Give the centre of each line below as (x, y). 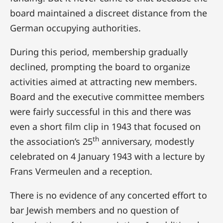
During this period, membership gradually (99, 52)
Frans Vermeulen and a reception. (81, 171)
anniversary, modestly (147, 141)
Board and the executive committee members (107, 96)
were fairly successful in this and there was (101, 111)
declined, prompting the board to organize (100, 66)
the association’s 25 (51, 141)
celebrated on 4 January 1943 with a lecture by (107, 156)
